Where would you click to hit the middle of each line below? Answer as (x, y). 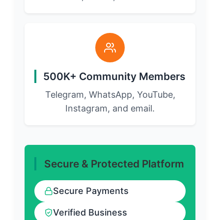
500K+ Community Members (114, 76)
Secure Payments (91, 191)
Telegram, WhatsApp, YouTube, (110, 94)
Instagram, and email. (110, 108)
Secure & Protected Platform (114, 164)
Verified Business (90, 212)
